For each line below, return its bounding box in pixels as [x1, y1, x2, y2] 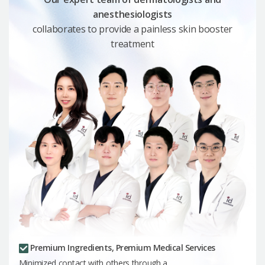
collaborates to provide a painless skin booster [33, 22, 232, 35]
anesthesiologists [93, 7, 172, 21]
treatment [111, 37, 154, 50]
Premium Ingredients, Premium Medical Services [28, 241, 215, 253]
